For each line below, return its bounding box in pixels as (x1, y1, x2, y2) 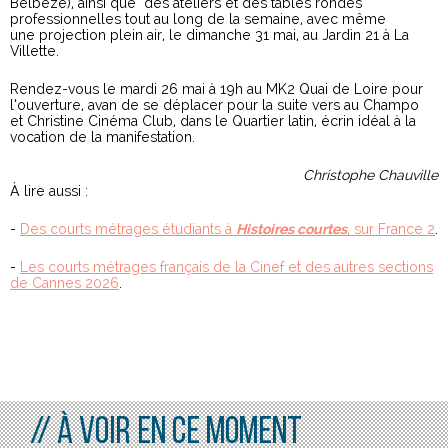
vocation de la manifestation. (10, 129, 195, 146)
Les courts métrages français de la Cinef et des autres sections (20, 259, 433, 276)
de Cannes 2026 (10, 275, 119, 292)
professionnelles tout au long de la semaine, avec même (10, 11, 386, 28)
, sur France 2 (347, 221, 435, 238)
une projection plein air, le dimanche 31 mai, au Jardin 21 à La (10, 27, 409, 44)
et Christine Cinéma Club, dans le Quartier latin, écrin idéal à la (10, 113, 416, 130)
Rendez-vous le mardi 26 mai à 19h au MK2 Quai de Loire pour (10, 81, 423, 98)
